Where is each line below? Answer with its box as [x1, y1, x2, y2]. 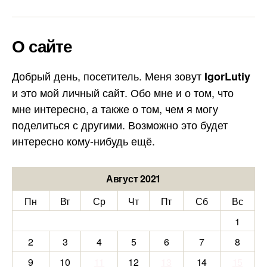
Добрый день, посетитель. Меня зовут [12, 67, 204, 83]
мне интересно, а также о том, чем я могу [12, 100, 218, 116]
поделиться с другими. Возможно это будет [12, 116, 228, 132]
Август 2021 [105, 171, 162, 185]
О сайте [12, 33, 72, 58]
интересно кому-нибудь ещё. [12, 132, 155, 148]
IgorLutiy [204, 68, 250, 84]
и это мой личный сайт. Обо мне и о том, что [12, 84, 234, 100]
